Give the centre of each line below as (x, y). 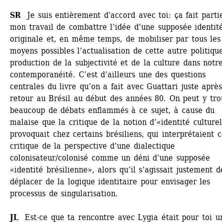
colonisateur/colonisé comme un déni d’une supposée (110, 158)
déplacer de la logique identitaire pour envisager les (110, 182)
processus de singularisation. (64, 194)
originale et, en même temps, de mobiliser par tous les (115, 39)
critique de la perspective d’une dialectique (92, 146)
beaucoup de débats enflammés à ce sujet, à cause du (112, 110)
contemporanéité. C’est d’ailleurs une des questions (108, 75)
